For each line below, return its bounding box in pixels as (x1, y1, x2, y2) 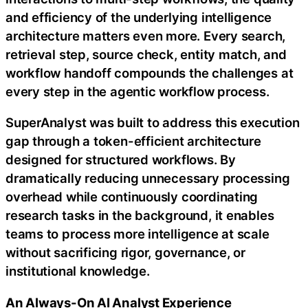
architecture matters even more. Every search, (5, 27, 286, 43)
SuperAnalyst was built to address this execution (5, 115, 300, 131)
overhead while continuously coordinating (5, 189, 258, 205)
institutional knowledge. (5, 263, 150, 279)
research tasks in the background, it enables (5, 208, 274, 223)
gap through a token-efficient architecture (5, 133, 261, 149)
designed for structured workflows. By (5, 152, 236, 168)
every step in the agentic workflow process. (5, 83, 269, 99)
